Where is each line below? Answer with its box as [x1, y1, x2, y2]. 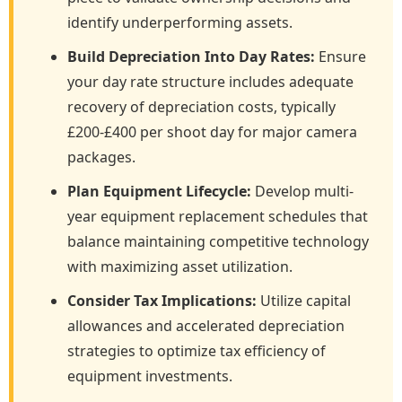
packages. [67, 147, 135, 167]
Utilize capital [257, 291, 351, 310]
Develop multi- [251, 181, 354, 201]
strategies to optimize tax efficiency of [67, 341, 326, 361]
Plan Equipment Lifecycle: [67, 181, 251, 201]
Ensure [315, 47, 366, 66]
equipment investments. [67, 366, 232, 386]
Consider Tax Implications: [67, 291, 257, 310]
